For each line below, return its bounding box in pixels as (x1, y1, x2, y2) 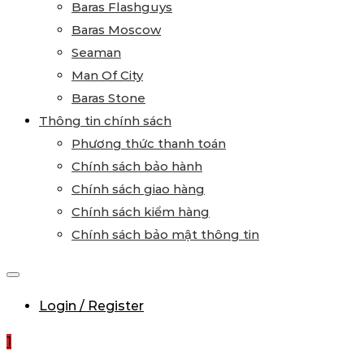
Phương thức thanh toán (71, 136, 226, 151)
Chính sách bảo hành (71, 158, 202, 174)
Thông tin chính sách (39, 113, 171, 128)
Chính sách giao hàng (71, 181, 205, 197)
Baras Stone (71, 90, 145, 106)
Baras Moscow (71, 22, 161, 37)
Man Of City (71, 67, 143, 83)
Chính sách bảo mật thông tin (71, 227, 259, 242)
